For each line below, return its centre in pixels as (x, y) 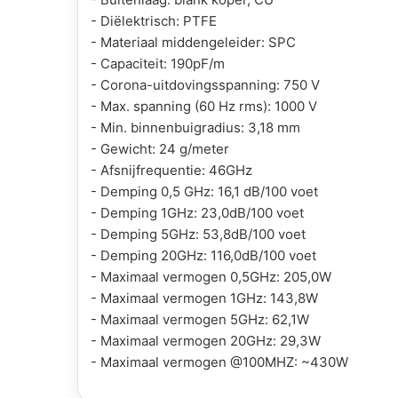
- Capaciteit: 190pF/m (158, 63)
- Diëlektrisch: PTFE (154, 20)
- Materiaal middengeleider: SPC (193, 42)
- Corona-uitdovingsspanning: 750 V (205, 84)
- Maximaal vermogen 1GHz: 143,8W (204, 298)
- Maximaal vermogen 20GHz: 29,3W (206, 340)
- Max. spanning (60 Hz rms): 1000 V (204, 106)
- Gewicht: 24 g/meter (160, 148)
